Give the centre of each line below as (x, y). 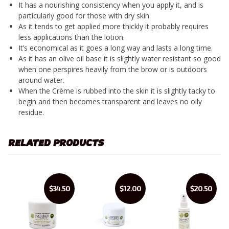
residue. (31, 112)
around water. (41, 80)
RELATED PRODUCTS (56, 143)
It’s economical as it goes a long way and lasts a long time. (116, 48)
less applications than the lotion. (72, 37)
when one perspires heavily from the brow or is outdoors (113, 69)
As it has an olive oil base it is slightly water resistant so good (120, 58)
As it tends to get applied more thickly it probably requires (113, 26)
